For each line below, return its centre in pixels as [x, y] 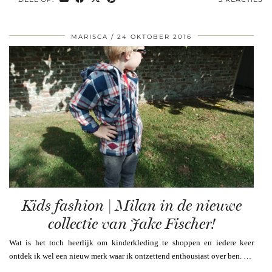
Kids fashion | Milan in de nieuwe [131, 206]
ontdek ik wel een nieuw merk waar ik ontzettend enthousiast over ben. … [130, 256]
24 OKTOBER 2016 [155, 36]
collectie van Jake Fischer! [131, 224]
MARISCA [90, 36]
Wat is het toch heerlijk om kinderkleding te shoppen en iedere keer [131, 243]
